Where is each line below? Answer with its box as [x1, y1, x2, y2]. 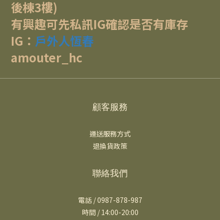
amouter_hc [11, 49, 82, 66]
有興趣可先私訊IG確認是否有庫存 [11, 15, 188, 32]
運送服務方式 [89, 129, 131, 138]
